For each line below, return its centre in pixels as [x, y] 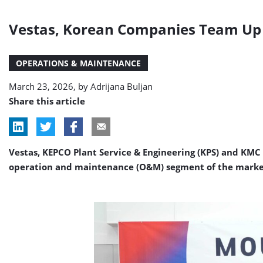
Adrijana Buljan [122, 86]
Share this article [47, 101]
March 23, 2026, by [50, 86]
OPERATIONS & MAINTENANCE [78, 63]
